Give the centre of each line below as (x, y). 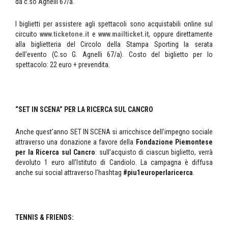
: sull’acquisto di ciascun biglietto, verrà (154, 152)
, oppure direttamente (181, 34)
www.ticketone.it (65, 34)
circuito (28, 34)
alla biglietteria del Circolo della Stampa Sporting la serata (114, 45)
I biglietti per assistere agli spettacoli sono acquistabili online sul (114, 24)
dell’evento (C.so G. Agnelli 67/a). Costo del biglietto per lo (114, 55)
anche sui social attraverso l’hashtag (69, 173)
